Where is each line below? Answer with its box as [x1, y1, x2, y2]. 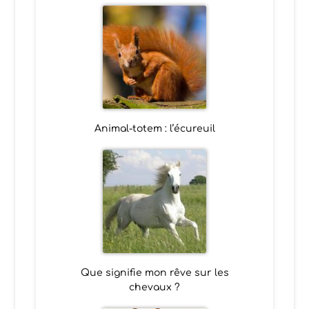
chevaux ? [129, 281, 180, 292]
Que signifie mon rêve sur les [80, 267, 229, 278]
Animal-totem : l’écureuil [94, 123, 215, 134]
